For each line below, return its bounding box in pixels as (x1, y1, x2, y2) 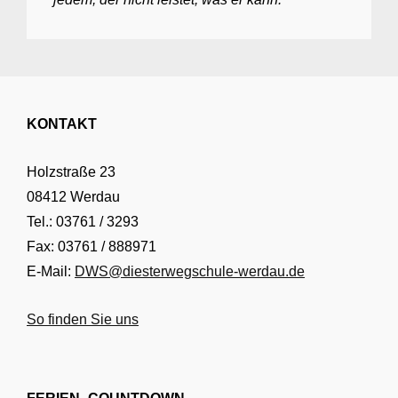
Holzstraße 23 (27, 163, 115, 179)
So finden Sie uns (27, 312, 139, 328)
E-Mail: (27, 263, 75, 279)
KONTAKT (27, 115, 97, 131)
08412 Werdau (27, 188, 120, 204)
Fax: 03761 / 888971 (27, 238, 156, 254)
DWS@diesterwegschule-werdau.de (75, 263, 305, 279)
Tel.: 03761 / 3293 (27, 213, 139, 229)
